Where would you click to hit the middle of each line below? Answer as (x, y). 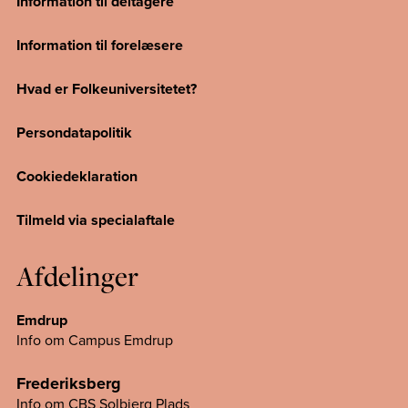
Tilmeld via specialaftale (96, 220)
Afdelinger (77, 276)
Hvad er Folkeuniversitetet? (107, 89)
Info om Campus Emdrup (95, 340)
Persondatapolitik (74, 133)
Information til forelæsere (100, 46)
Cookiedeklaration (77, 177)
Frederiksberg (69, 384)
